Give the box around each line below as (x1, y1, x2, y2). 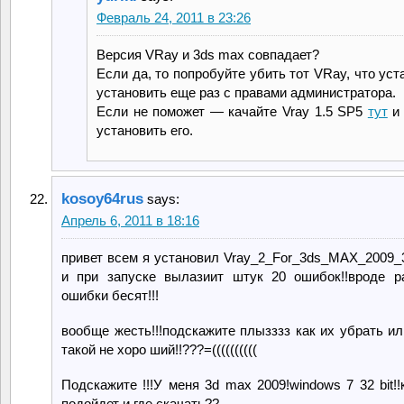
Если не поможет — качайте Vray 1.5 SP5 (96, 103, 368, 119)
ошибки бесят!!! (61, 287, 159, 303)
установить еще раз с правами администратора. (96, 84, 396, 100)
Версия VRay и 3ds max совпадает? (96, 46, 319, 62)
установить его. (96, 122, 193, 138)
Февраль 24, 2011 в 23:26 (96, 9, 251, 25)
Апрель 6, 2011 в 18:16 (61, 212, 199, 228)
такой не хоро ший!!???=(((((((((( (61, 341, 257, 357)
